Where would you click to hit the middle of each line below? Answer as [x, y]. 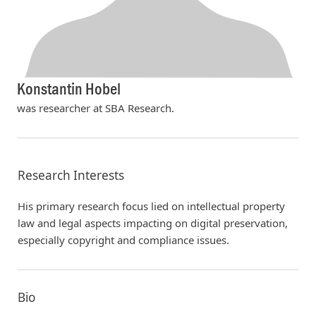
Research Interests [71, 176]
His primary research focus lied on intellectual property [151, 206]
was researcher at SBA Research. [95, 108]
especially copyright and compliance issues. [123, 239]
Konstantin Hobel [68, 90]
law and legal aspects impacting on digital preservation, [152, 223]
